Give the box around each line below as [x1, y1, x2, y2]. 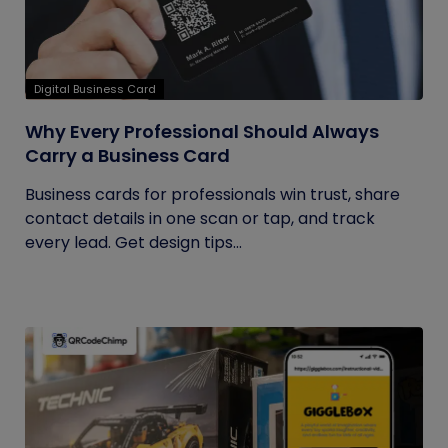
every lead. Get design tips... [25, 231, 242, 254]
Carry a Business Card [25, 143, 230, 168]
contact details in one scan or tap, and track [25, 207, 375, 230]
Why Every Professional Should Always [25, 119, 379, 144]
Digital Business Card [34, 81, 156, 97]
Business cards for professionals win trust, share [25, 183, 400, 206]
